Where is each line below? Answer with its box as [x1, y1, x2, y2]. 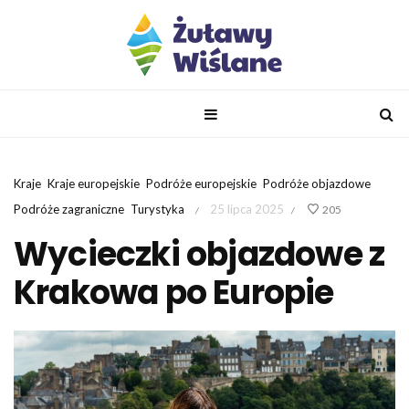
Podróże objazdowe [263, 176, 371, 191]
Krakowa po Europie [14, 269, 334, 317]
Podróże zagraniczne [14, 202, 124, 216]
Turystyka [131, 202, 184, 216]
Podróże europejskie [146, 176, 257, 191]
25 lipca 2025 [210, 202, 284, 216]
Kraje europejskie [47, 176, 140, 191]
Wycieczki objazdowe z [14, 231, 385, 278]
